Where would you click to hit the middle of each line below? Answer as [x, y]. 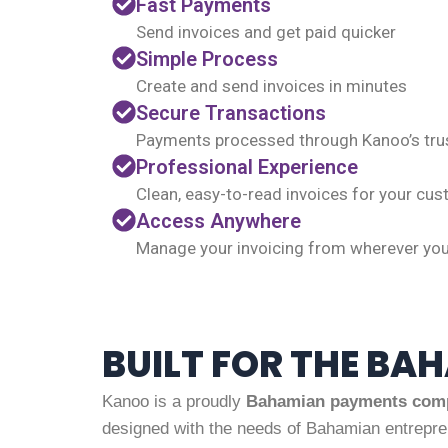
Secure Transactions [231, 113]
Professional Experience [247, 167]
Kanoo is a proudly [174, 401]
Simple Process [207, 59]
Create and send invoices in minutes [271, 86]
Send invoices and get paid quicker [266, 32]
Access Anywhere [218, 221]
